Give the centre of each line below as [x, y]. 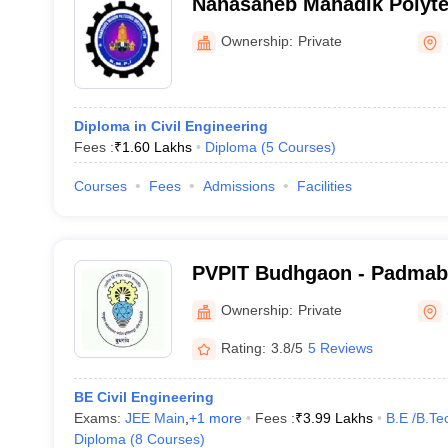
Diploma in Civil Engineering [170, 126]
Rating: [243, 347]
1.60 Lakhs [156, 147]
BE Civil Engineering [143, 397]
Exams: [99, 418]
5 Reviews [340, 347]
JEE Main [154, 418]
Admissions [238, 186]
